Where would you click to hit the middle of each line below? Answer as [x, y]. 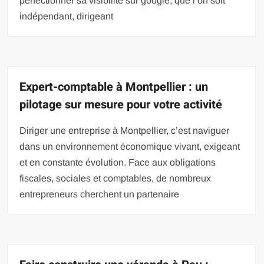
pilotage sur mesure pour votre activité [121, 105]
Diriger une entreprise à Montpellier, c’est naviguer [125, 131]
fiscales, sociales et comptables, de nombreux [115, 179]
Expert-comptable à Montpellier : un [114, 87]
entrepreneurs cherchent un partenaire [100, 194]
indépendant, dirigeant [67, 16]
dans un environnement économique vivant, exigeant [130, 147]
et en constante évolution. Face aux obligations [118, 163]
